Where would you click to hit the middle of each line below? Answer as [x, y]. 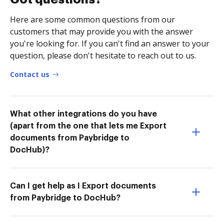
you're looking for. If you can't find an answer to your [110, 43]
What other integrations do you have [83, 114]
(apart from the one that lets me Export [88, 126]
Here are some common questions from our [92, 19]
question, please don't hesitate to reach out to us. [103, 55]
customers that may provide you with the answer [101, 31]
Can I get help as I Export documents [83, 186]
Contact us [30, 74]
